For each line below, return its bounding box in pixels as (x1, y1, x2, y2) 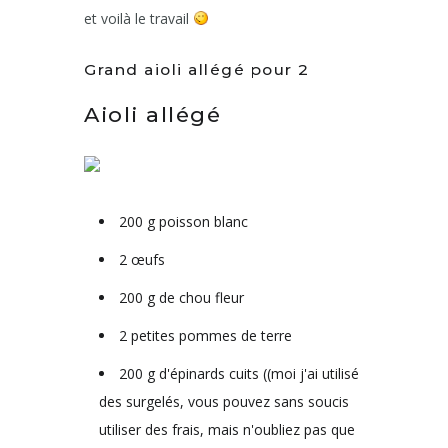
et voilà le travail (84, 8, 193, 28)
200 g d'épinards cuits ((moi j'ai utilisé (119, 363, 359, 383)
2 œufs (119, 249, 165, 269)
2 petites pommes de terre (119, 325, 292, 345)
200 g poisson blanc (119, 211, 248, 231)
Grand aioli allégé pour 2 (84, 59, 310, 79)
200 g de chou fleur (119, 287, 244, 307)
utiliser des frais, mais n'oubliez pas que (99, 419, 355, 439)
